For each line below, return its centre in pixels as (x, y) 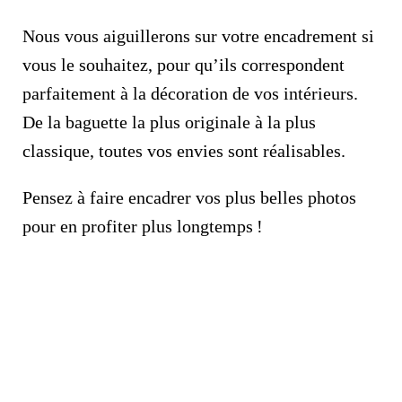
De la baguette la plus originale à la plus (169, 122)
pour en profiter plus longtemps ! (143, 226)
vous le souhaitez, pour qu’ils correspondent (184, 65)
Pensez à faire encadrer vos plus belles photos (189, 197)
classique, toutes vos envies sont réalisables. (184, 151)
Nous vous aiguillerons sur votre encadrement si (198, 36)
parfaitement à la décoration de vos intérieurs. (190, 93)
